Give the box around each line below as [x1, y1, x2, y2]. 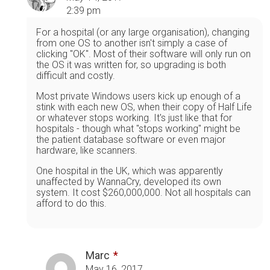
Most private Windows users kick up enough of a [36, 90, 240, 102]
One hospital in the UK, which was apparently [36, 165, 223, 177]
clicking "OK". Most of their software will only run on [36, 48, 251, 60]
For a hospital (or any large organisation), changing [36, 26, 250, 38]
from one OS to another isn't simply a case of [36, 37, 227, 49]
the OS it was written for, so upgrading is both [36, 58, 226, 71]
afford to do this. [36, 197, 107, 209]
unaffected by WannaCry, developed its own [36, 175, 221, 187]
